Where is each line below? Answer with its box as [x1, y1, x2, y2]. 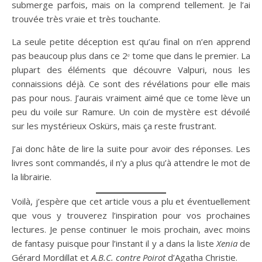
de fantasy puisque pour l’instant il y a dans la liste [12, 237, 216, 249]
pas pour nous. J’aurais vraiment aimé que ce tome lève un [12, 91, 250, 104]
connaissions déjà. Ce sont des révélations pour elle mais [12, 77, 250, 89]
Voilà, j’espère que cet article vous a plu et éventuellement [12, 195, 250, 207]
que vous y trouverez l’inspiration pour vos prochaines [12, 209, 250, 221]
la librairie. [12, 170, 51, 182]
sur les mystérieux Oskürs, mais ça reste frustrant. [12, 119, 216, 132]
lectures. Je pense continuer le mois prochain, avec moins [12, 223, 250, 235]
